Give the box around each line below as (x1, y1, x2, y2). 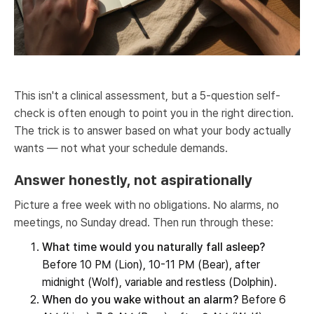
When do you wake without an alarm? (42, 293, 238, 306)
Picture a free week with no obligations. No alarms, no (14, 198, 279, 212)
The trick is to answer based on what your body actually (14, 124, 291, 137)
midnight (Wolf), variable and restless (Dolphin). (42, 275, 277, 289)
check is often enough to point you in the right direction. (14, 107, 294, 120)
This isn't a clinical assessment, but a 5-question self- (14, 89, 280, 102)
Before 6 (238, 293, 286, 306)
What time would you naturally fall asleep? (42, 240, 265, 254)
